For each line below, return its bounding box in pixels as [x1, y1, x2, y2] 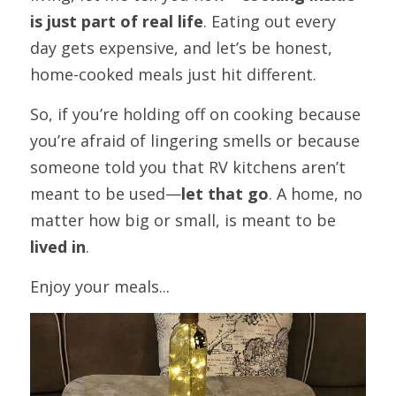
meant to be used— [30, 182, 181, 204]
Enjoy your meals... [30, 275, 170, 297]
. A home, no [269, 182, 362, 204]
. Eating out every [203, 10, 336, 32]
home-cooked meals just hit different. [30, 63, 316, 85]
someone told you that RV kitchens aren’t [30, 156, 346, 178]
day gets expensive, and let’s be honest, [30, 36, 332, 58]
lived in [30, 235, 86, 257]
